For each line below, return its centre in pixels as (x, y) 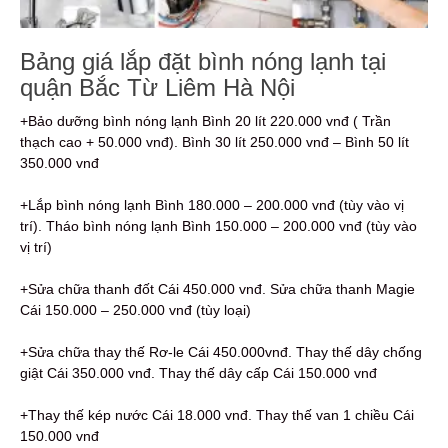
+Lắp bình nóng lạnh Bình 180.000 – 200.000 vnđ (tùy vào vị (212, 205)
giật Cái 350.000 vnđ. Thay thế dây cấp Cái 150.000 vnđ (198, 373)
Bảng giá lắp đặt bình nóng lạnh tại (203, 62)
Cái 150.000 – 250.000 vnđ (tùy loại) (135, 310)
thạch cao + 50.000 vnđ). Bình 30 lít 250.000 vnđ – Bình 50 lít (214, 142)
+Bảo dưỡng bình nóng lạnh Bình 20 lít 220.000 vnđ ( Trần (205, 121)
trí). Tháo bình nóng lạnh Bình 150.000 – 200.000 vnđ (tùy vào (218, 226)
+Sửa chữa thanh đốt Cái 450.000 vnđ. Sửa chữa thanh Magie (217, 289)
